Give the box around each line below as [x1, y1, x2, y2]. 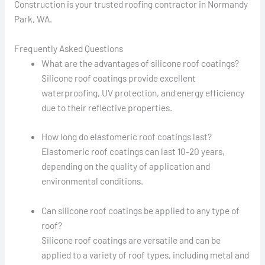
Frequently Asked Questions [14, 42, 123, 54]
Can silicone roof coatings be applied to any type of [41, 205, 240, 216]
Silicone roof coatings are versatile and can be [41, 234, 221, 246]
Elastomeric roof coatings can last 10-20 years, [41, 146, 225, 157]
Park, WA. [14, 12, 52, 24]
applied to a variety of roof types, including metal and [41, 249, 250, 261]
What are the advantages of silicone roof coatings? [41, 57, 240, 69]
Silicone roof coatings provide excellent [41, 72, 196, 83]
